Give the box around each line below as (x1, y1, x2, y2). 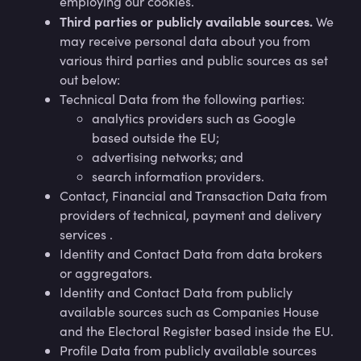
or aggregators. (60, 264, 152, 281)
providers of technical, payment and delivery (60, 206, 322, 223)
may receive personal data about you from (60, 32, 310, 49)
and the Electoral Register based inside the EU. (60, 322, 334, 339)
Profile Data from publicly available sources (60, 342, 317, 359)
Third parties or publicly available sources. (60, 12, 313, 30)
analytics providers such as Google (92, 110, 296, 127)
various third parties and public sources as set (60, 52, 328, 68)
